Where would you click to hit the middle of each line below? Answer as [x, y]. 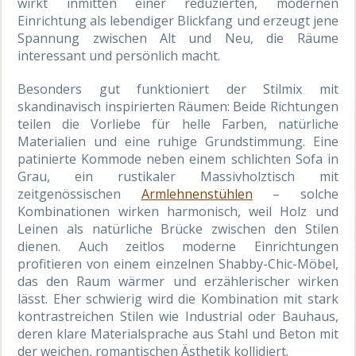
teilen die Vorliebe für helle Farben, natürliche [178, 124]
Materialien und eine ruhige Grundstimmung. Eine [178, 141]
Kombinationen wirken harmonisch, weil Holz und [178, 211]
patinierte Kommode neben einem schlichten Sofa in [178, 159]
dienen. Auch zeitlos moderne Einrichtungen [178, 246]
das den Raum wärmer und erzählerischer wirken [178, 281]
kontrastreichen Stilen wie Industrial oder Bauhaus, [178, 316]
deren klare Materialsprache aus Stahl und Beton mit [178, 333]
